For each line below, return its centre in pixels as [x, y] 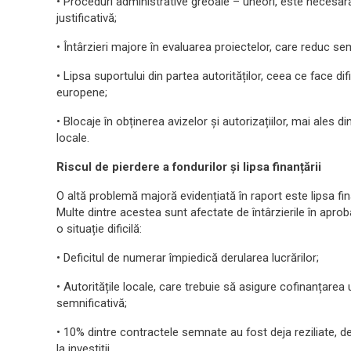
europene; [82, 92]
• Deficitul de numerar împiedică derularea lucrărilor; [188, 258]
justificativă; [87, 18]
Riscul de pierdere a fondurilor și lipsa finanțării [189, 167]
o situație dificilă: [99, 229]
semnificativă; [92, 303]
